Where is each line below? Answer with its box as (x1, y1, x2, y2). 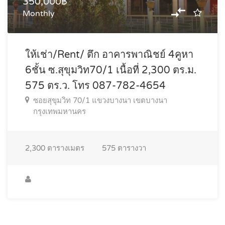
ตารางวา (116, 143, 146, 153)
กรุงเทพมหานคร (33, 106, 86, 116)
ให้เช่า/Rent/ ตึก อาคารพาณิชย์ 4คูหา (25, 48, 193, 61)
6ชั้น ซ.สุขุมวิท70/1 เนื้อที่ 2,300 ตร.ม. (25, 64, 196, 76)
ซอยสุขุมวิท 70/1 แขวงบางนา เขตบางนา (33, 95, 167, 105)
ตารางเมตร (45, 143, 84, 153)
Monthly (23, 8, 55, 19)
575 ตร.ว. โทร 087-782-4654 (25, 79, 166, 92)
